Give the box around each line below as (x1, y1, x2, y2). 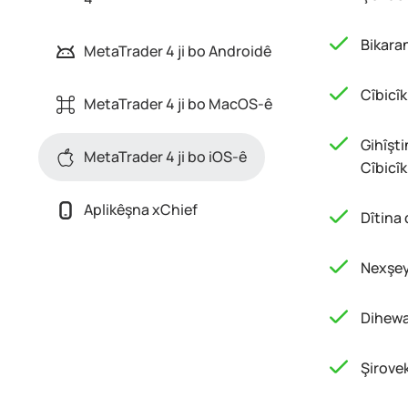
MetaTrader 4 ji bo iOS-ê (84, 147, 247, 167)
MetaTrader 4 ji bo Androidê (84, 41, 271, 61)
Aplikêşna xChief (84, 199, 198, 219)
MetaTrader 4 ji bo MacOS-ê (84, 94, 272, 114)
